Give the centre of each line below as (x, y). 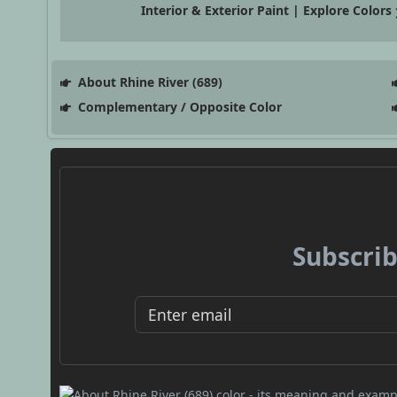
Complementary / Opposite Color (178, 107)
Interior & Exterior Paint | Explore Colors (267, 11)
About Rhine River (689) (148, 82)
